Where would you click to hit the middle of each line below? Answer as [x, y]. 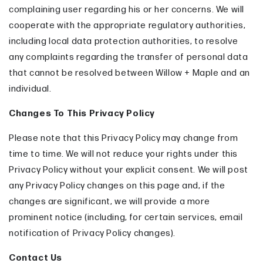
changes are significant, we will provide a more [109, 201]
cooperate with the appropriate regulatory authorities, [127, 25]
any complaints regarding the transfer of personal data [129, 57]
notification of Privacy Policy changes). [92, 233]
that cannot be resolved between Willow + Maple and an [129, 73]
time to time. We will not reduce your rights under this [124, 154]
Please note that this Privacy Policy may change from [124, 138]
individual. [30, 89]
